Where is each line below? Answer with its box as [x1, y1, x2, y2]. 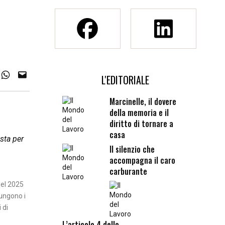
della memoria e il [109, 106, 169, 119]
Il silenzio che [109, 143, 155, 156]
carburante [109, 165, 147, 178]
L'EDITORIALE [101, 72, 150, 88]
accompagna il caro [109, 154, 175, 167]
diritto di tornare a [109, 118, 173, 130]
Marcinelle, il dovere [109, 95, 176, 108]
